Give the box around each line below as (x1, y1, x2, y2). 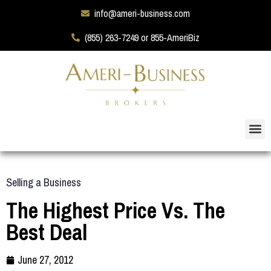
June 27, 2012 (18, 252, 73, 267)
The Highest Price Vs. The (6, 195, 225, 225)
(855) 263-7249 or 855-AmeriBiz (85, 31, 200, 44)
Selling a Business (6, 174, 81, 190)
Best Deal (6, 217, 87, 247)
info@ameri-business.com (94, 7, 191, 20)
